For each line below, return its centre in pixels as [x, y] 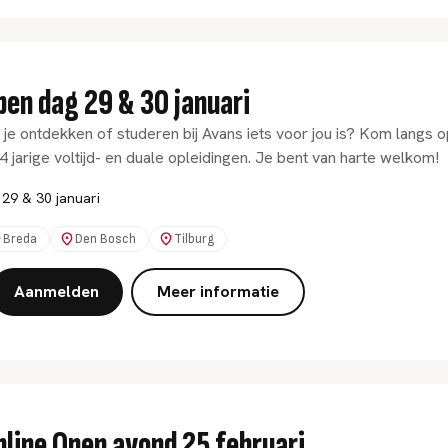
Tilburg [194, 239]
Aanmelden [56, 291]
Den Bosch [105, 239]
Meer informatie [218, 291]
